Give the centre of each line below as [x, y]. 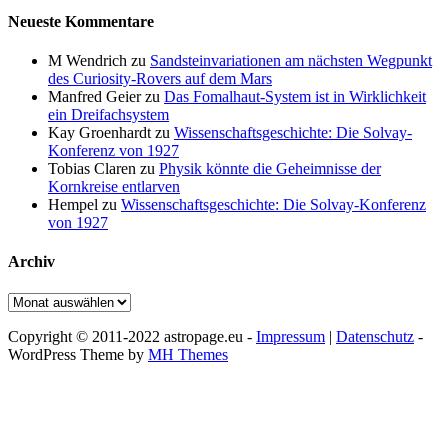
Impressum [290, 336]
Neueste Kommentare [81, 21]
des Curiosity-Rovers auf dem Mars [160, 79]
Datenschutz [375, 336]
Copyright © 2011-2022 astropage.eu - [132, 336]
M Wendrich [87, 61]
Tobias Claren [92, 169]
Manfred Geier [94, 97]
